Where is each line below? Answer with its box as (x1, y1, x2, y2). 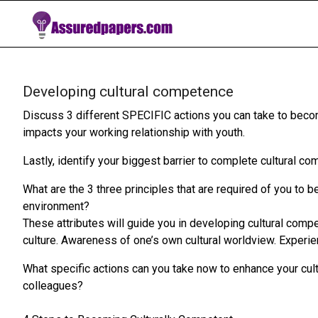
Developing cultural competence (23, 83, 234, 100)
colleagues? (23, 279, 83, 292)
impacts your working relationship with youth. (23, 126, 245, 139)
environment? (23, 199, 89, 213)
